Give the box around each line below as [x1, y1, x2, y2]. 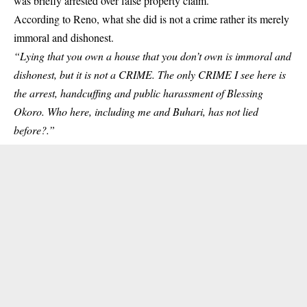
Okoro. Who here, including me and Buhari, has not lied [14, 104, 258, 119]
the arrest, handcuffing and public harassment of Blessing [14, 86, 263, 100]
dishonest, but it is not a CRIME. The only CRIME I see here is [14, 67, 286, 82]
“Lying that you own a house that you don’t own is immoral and [14, 49, 291, 63]
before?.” [14, 123, 55, 137]
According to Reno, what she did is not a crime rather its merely [14, 12, 289, 26]
